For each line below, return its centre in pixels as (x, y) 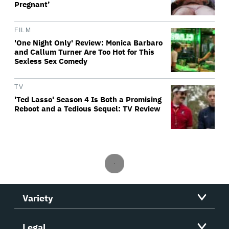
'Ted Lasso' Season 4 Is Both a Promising (88, 100)
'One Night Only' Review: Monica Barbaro (88, 43)
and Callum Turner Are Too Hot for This (84, 52)
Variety (38, 198)
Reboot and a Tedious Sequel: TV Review (87, 109)
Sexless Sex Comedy (51, 61)
